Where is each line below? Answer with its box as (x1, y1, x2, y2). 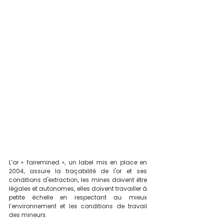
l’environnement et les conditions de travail (9, 201, 147, 210)
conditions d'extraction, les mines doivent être (9, 175, 147, 184)
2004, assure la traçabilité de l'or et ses (9, 166, 147, 175)
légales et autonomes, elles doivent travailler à (9, 184, 147, 193)
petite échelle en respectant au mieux (9, 193, 147, 201)
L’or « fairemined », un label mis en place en (9, 158, 147, 166)
